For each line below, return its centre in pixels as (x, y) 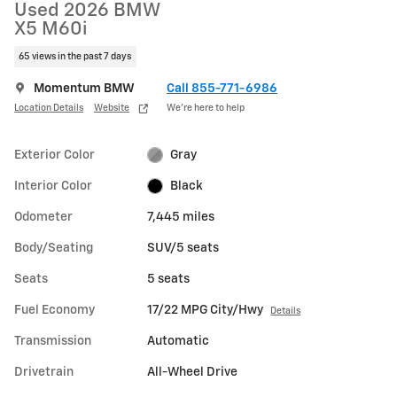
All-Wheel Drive (193, 372)
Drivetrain (44, 372)
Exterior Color (54, 155)
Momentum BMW (84, 88)
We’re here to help (206, 108)
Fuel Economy (54, 310)
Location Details (49, 108)
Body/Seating (54, 248)
